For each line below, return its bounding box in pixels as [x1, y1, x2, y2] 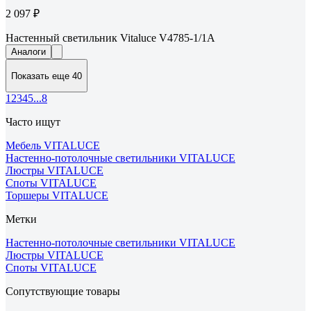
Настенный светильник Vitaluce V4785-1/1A [6, 32, 215, 44]
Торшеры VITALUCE [6, 189, 108, 201]
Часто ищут [6, 115, 60, 128]
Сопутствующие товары [6, 285, 120, 297]
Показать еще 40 [11, 70, 82, 81]
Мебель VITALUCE [6, 139, 100, 151]
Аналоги [11, 47, 46, 58]
